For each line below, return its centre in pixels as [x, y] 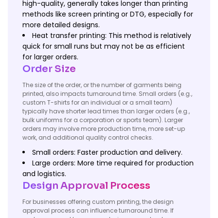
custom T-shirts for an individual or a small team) [97, 102]
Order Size [49, 69]
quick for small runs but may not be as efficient [104, 46]
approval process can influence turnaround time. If [98, 210]
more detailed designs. [61, 25]
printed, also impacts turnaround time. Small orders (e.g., [107, 94]
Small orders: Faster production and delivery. [107, 152]
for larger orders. [50, 57]
